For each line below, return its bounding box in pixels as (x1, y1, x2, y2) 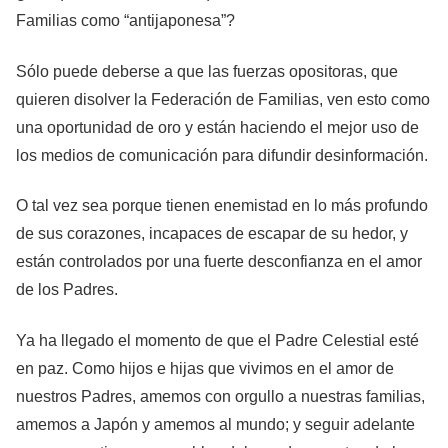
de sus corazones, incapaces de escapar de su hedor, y (16, 225, 408, 243)
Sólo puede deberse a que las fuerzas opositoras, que (16, 62, 398, 80)
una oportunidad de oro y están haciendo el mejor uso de (16, 118, 419, 136)
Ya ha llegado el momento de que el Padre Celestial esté (16, 331, 419, 349)
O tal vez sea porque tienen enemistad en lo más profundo (16, 197, 428, 215)
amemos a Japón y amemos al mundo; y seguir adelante (16, 415, 415, 433)
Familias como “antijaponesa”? (16, 12, 235, 30)
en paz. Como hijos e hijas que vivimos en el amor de (16, 359, 394, 377)
